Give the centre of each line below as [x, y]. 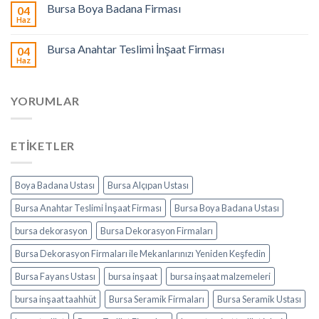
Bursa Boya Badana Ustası [227, 208]
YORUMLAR [45, 101]
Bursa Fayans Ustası [55, 277]
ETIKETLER [43, 145]
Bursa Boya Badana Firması [114, 9]
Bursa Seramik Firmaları [157, 299]
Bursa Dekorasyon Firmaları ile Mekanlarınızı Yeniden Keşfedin [140, 254]
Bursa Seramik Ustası [259, 299]
